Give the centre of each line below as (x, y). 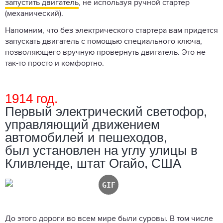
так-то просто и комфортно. (56, 63)
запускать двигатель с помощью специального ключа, (104, 42)
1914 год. (31, 98)
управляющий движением (82, 124)
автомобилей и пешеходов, (86, 137)
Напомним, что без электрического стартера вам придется (111, 31)
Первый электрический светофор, (106, 111)
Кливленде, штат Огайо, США (93, 163)
